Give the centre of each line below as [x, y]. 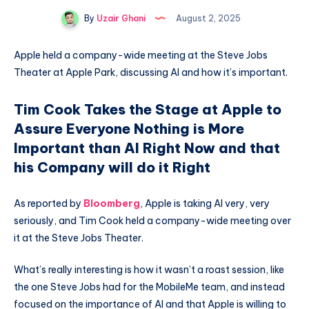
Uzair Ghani [120, 18]
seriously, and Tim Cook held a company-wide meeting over [152, 220]
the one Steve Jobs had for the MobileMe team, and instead [149, 287]
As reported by [49, 203]
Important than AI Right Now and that [147, 148]
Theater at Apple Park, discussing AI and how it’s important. [151, 72]
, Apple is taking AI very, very [205, 203]
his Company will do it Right [112, 168]
